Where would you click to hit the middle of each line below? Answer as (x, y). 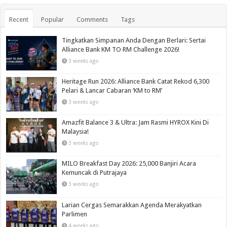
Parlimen (75, 214)
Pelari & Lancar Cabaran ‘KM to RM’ (112, 91)
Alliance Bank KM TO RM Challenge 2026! (121, 49)
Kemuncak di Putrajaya (94, 173)
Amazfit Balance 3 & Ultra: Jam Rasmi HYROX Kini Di (136, 123)
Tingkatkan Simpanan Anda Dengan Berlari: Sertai (134, 40)
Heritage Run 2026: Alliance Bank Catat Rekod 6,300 (136, 82)
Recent (19, 19)
